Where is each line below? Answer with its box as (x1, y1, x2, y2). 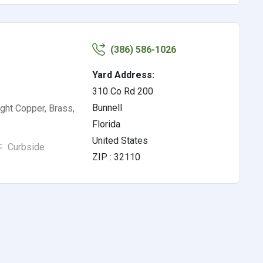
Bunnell (92, 102, 123, 113)
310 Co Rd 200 (92, 86, 154, 97)
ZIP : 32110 (92, 151, 141, 163)
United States (92, 135, 149, 146)
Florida (92, 119, 121, 130)
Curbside (5, 141, 45, 153)
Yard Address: (92, 69, 155, 80)
